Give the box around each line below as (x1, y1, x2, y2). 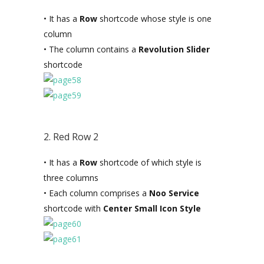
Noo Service (149, 187, 199, 199)
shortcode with (44, 203, 103, 214)
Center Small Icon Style (103, 203, 201, 214)
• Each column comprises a (44, 187, 149, 199)
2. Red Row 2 (44, 130, 98, 143)
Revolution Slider (138, 44, 210, 55)
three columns (44, 172, 98, 183)
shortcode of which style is (97, 157, 202, 168)
